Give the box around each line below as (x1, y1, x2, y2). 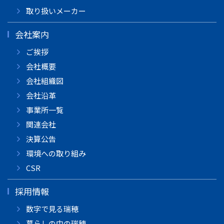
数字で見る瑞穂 (25, 203, 78, 214)
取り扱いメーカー (25, 5, 86, 16)
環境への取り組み (25, 147, 86, 158)
